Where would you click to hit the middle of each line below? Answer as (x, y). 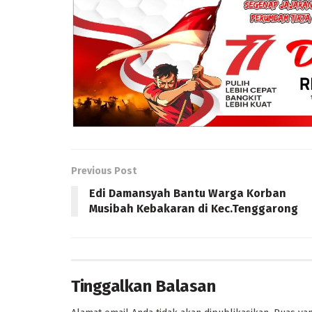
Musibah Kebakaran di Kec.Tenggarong (194, 208)
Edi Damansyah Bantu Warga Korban (188, 193)
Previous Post (104, 171)
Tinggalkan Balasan (143, 286)
